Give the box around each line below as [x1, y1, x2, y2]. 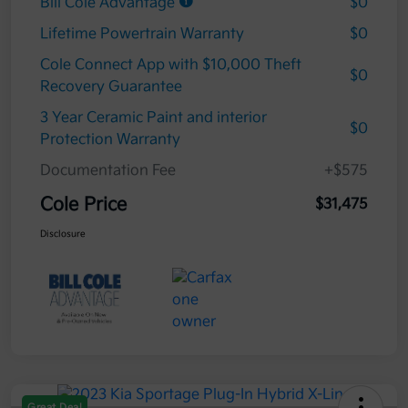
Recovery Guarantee [40, 78, 182, 97]
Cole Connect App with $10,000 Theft [40, 56, 301, 75]
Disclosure [40, 229, 86, 240]
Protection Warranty [40, 131, 180, 149]
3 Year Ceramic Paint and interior [40, 109, 267, 127]
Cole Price [40, 194, 127, 217]
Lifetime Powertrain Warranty [40, 25, 244, 44]
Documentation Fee [40, 162, 176, 180]
